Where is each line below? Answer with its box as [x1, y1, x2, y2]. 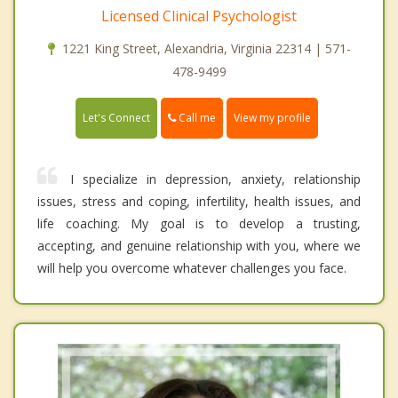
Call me [176, 109, 216, 125]
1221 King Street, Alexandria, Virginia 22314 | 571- [61, 39, 351, 57]
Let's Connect [83, 109, 150, 125]
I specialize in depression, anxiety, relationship [70, 170, 361, 187]
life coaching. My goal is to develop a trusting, [37, 214, 361, 232]
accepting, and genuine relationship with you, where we [37, 236, 361, 254]
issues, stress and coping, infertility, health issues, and [37, 192, 361, 210]
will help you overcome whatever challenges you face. [37, 259, 346, 276]
